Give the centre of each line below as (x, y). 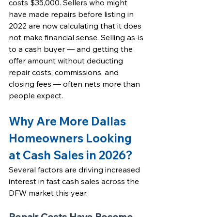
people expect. (36, 95)
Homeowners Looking (71, 138)
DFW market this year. (48, 193)
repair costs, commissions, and (65, 72)
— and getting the (100, 49)
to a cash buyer (37, 49)
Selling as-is (123, 37)
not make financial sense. (55, 37)
